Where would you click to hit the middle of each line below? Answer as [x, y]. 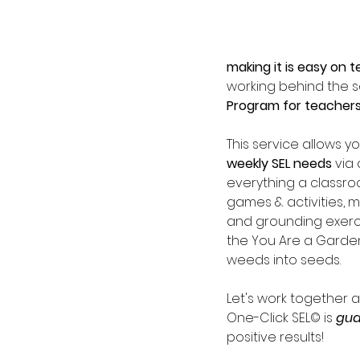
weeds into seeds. [287, 260]
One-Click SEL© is [281, 318]
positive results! [275, 337]
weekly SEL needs [281, 164]
